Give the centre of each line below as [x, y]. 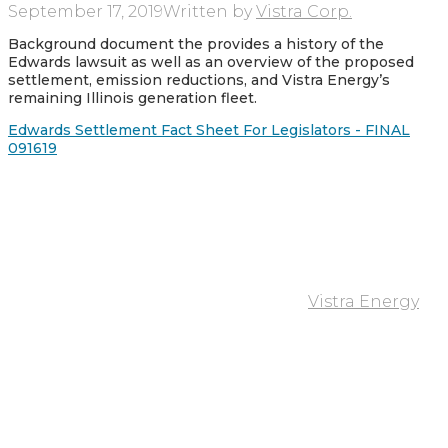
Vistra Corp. [304, 12]
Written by [209, 12]
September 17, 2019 [85, 12]
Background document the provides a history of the [196, 44]
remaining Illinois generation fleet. [132, 98]
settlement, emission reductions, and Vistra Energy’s [199, 80]
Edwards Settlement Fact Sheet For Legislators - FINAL [209, 130]
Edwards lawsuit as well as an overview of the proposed [211, 62]
